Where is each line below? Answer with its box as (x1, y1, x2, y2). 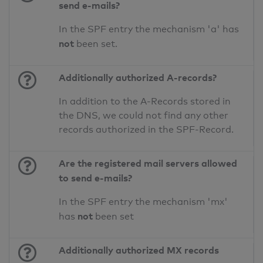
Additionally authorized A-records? (59, 72, 217, 84)
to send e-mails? (59, 172, 133, 184)
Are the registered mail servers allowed (59, 157, 238, 170)
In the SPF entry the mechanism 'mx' (59, 196, 228, 208)
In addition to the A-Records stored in (59, 96, 231, 107)
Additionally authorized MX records (59, 244, 220, 257)
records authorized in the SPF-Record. (59, 124, 234, 136)
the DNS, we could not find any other (59, 110, 229, 122)
